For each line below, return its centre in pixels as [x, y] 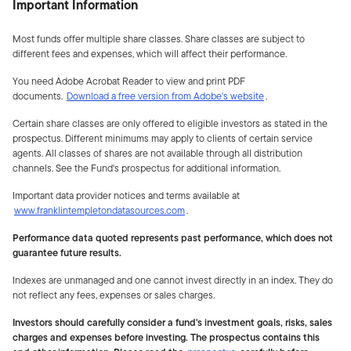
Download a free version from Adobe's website [165, 96]
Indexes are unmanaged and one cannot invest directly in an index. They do [173, 280]
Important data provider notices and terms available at [126, 195]
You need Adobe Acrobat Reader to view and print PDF [129, 81]
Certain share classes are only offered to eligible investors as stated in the [170, 123]
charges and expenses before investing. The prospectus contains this [166, 337]
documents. [39, 96]
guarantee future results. [68, 252]
